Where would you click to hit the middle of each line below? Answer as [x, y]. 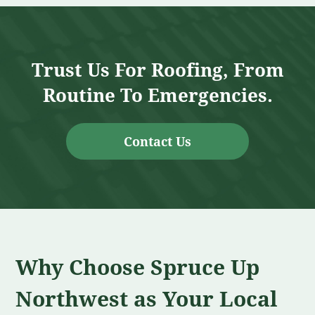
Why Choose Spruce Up [137, 267]
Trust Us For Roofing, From [157, 70]
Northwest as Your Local [147, 298]
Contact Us [157, 141]
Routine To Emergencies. [157, 95]
